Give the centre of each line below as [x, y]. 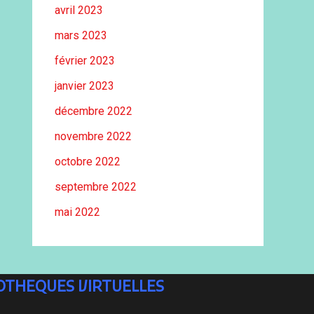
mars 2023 [81, 35]
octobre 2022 [88, 162]
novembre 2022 [93, 136]
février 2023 [85, 61]
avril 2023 [79, 10]
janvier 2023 [84, 86]
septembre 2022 [96, 187]
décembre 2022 [94, 111]
